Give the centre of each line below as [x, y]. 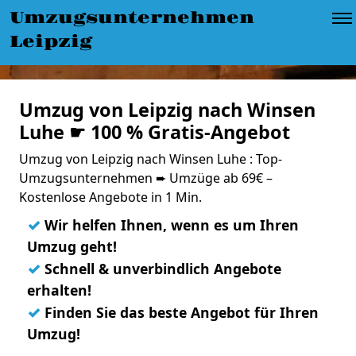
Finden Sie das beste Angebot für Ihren [180, 312]
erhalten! [59, 290]
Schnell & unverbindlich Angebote [161, 269]
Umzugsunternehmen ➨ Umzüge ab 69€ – [146, 178]
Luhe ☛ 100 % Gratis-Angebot [155, 132]
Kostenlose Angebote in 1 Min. [110, 197]
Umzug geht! [72, 246]
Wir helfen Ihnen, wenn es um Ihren [170, 225]
